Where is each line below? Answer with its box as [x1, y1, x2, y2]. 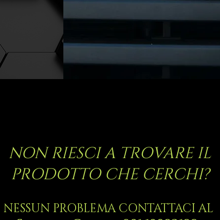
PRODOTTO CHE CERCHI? [10, 164, 209, 185]
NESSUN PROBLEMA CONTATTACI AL [3, 201, 216, 217]
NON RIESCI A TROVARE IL [8, 143, 211, 164]
